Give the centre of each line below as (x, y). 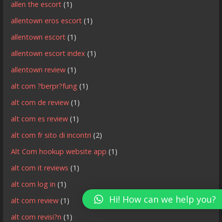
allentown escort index (48, 54)
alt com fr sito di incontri (51, 135)
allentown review (38, 70)
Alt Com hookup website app (59, 152)
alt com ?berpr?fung (44, 86)
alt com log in (33, 184)
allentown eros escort (47, 21)
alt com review (35, 201)
